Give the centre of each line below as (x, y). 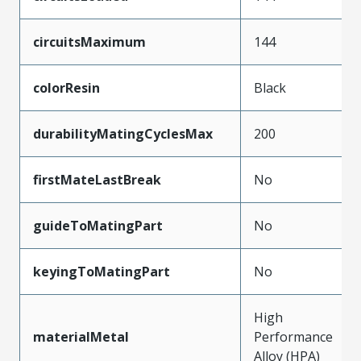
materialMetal (81, 336)
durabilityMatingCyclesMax (123, 133)
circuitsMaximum (89, 41)
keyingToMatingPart (102, 271)
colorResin (66, 87)
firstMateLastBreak (97, 179)
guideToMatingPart (98, 225)
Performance (293, 336)
